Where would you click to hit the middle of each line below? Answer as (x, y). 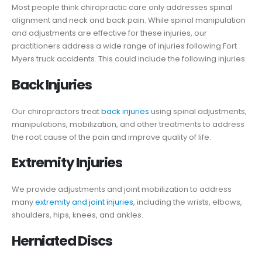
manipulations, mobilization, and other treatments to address (128, 124)
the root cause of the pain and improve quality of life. (111, 137)
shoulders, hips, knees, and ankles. (77, 215)
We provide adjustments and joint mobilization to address (122, 189)
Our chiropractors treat (56, 111)
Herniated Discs (62, 241)
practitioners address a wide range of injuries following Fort (124, 46)
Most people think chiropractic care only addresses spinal (122, 8)
